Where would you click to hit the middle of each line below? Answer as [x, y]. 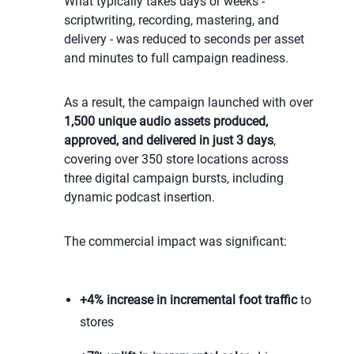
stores [96, 322]
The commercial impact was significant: [175, 242]
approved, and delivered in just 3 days [168, 141]
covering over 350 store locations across [176, 160]
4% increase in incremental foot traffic [192, 300]
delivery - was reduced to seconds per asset [184, 40]
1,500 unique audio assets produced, [166, 122]
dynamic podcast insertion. [139, 198]
